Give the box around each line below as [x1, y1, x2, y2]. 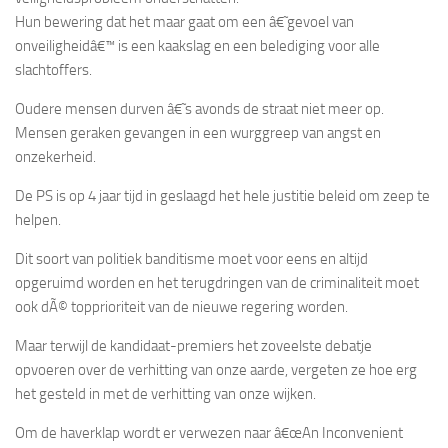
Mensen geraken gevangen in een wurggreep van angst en [15, 123, 381, 142]
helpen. [15, 210, 61, 229]
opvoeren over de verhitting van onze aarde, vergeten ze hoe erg [15, 360, 417, 379]
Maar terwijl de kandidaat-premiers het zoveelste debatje [15, 336, 372, 355]
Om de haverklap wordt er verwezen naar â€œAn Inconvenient [15, 423, 403, 442]
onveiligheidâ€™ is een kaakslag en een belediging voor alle [15, 36, 380, 55]
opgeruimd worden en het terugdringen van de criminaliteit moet [15, 273, 419, 292]
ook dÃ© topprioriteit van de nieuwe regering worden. [15, 297, 348, 316]
